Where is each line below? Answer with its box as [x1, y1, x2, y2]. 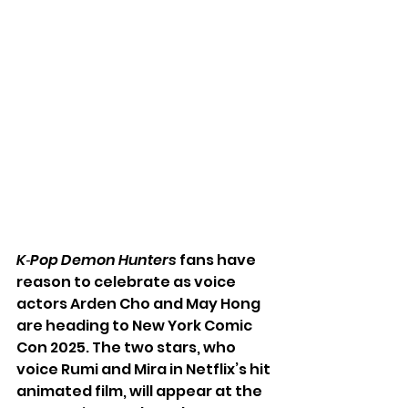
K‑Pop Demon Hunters [16, 250, 177, 270]
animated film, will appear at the [16, 381, 265, 402]
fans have [177, 250, 259, 270]
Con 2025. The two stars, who [16, 337, 239, 358]
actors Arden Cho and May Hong [16, 293, 263, 314]
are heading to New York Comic [16, 315, 255, 336]
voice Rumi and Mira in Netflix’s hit [16, 359, 273, 380]
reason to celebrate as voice [16, 271, 239, 292]
